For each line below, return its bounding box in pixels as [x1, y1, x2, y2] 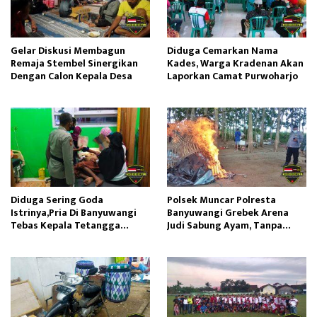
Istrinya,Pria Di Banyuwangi [11, 204, 137, 221]
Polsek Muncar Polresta [167, 191, 276, 208]
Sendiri [11, 229, 44, 246]
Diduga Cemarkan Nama [167, 42, 278, 59]
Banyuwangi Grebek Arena [167, 204, 289, 221]
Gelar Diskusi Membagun [11, 42, 125, 59]
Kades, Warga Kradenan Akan [167, 54, 304, 71]
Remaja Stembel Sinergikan [11, 54, 138, 71]
